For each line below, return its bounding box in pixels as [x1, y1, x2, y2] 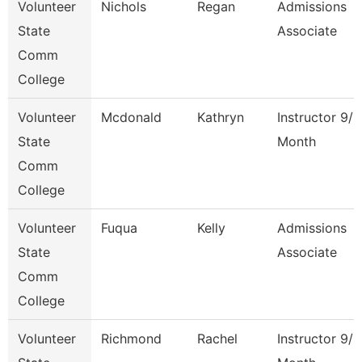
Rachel [197, 330, 238, 347]
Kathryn [197, 109, 244, 125]
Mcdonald [101, 109, 162, 125]
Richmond [101, 330, 162, 347]
